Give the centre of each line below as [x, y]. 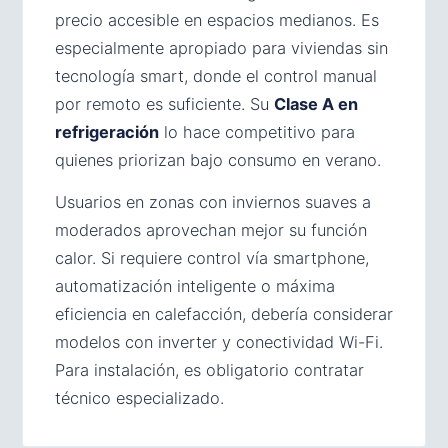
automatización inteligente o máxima [195, 285]
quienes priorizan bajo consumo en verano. [218, 159]
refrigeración [107, 131]
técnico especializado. [139, 397]
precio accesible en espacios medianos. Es [217, 19]
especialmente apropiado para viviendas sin [221, 47]
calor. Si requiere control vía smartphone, [212, 257]
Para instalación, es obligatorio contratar [209, 369]
